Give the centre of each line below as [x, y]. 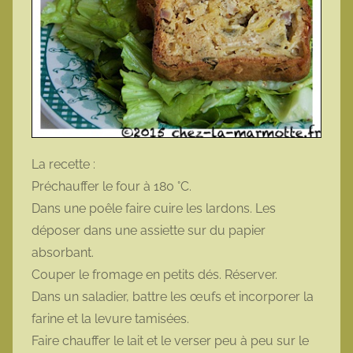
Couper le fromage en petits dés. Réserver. [154, 274]
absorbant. [63, 252]
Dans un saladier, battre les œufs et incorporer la [173, 296]
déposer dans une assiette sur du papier [149, 230]
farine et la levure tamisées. [110, 318]
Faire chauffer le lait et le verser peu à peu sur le [170, 340]
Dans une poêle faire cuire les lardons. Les [154, 208]
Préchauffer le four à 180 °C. [111, 186]
